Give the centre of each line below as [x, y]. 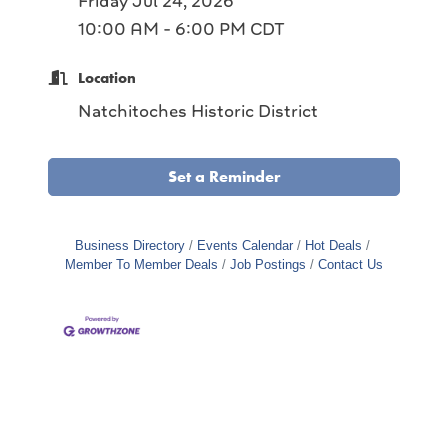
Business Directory [129, 245]
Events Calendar [244, 245]
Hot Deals [333, 245]
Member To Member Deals [141, 264]
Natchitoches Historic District [198, 110]
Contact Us [350, 264]
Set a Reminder [224, 176]
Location [107, 77]
